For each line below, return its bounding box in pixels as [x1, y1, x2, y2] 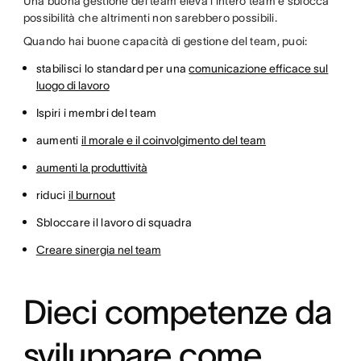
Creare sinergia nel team [35, 243, 161, 256]
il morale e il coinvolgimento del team [81, 133, 266, 147]
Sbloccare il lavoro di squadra [35, 215, 193, 229]
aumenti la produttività [35, 160, 147, 174]
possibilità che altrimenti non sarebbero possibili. [23, 10, 280, 24]
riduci [35, 188, 68, 201]
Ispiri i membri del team [35, 106, 157, 119]
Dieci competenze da [23, 293, 332, 330]
